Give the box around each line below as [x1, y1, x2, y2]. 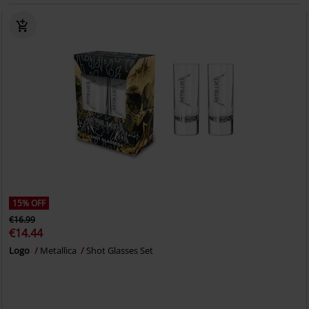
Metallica [40, 244, 79, 257]
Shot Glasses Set [86, 244, 154, 257]
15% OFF [12, 197, 46, 209]
